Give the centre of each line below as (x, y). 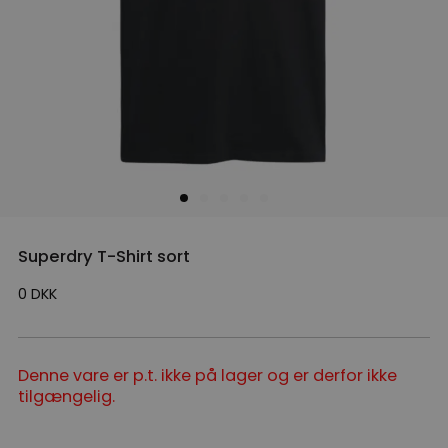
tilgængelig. (66, 397)
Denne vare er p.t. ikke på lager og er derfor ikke (207, 376)
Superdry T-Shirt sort (104, 257)
